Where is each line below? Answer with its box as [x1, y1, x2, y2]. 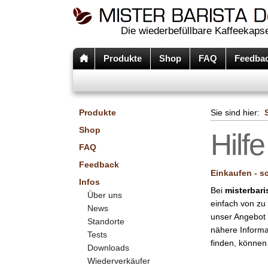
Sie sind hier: [211, 108, 262, 117]
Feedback [79, 160, 119, 169]
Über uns [87, 190, 122, 200]
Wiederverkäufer [87, 256, 150, 266]
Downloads [87, 243, 129, 252]
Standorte [87, 217, 124, 226]
